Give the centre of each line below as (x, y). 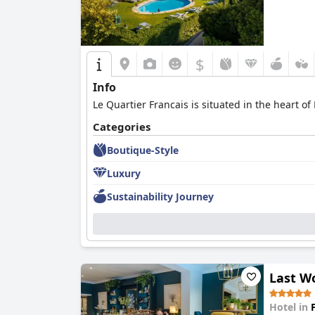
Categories (122, 127)
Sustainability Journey (160, 196)
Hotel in (290, 307)
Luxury (124, 173)
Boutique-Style (143, 150)
